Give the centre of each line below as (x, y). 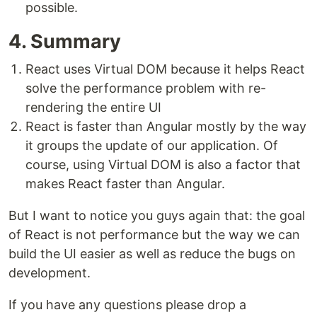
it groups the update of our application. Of (152, 146)
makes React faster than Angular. (125, 184)
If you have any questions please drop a (127, 305)
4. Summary (65, 42)
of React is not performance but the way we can (154, 235)
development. (50, 273)
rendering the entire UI (93, 108)
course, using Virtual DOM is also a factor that (163, 165)
